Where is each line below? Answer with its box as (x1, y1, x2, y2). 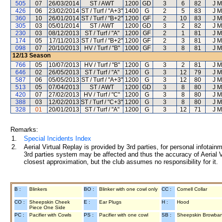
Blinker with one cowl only (99, 186, 158, 192)
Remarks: (10, 126, 38, 133)
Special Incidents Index (24, 135, 91, 142)
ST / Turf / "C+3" (81, 99, 123, 106)
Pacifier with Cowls (29, 212, 71, 218)
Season (28, 52, 51, 59)
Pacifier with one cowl (99, 212, 148, 218)
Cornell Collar (177, 186, 207, 192)
